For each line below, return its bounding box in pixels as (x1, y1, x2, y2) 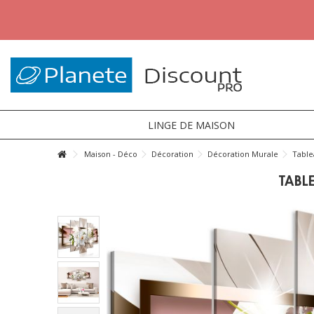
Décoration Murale (207, 149, 279, 159)
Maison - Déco (84, 149, 138, 159)
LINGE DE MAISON (148, 118, 235, 132)
